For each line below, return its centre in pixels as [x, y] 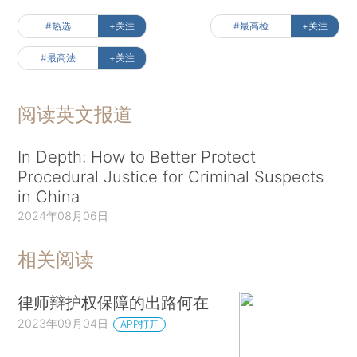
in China [49, 196]
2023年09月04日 [63, 324]
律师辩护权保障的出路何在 [114, 303]
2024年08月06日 [63, 215]
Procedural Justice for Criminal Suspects [171, 176]
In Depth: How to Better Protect [137, 156]
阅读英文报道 [75, 114]
